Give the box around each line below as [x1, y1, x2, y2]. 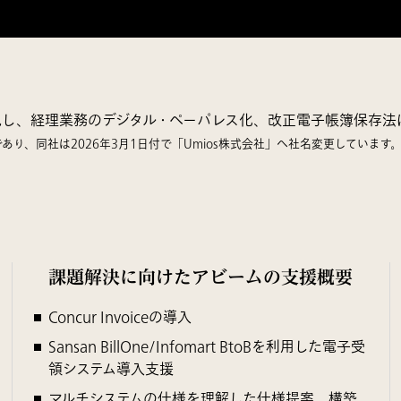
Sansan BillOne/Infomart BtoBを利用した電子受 [48, 337, 366, 358]
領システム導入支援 [48, 359, 175, 380]
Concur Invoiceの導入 [48, 307, 192, 328]
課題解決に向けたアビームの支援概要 [48, 268, 354, 286]
